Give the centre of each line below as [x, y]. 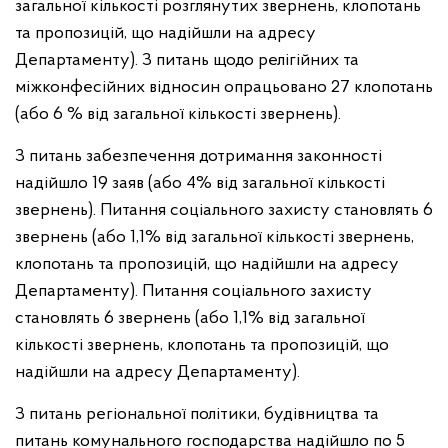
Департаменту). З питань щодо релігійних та [187, 60]
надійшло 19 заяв [81, 183]
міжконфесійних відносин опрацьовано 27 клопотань [224, 87]
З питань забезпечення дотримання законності [198, 156]
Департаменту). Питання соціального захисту [193, 291]
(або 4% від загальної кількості [266, 183]
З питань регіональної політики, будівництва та [197, 414]
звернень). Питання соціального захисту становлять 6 [224, 210]
